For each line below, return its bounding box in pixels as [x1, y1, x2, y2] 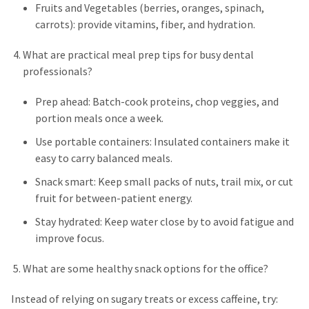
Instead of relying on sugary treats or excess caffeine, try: [11, 291, 278, 306]
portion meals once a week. [35, 110, 163, 126]
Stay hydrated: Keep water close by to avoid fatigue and [35, 214, 294, 229]
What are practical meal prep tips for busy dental [23, 47, 254, 62]
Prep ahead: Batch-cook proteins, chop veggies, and [35, 94, 279, 109]
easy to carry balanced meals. [35, 150, 172, 166]
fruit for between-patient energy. [35, 190, 192, 206]
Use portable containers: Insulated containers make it [35, 134, 290, 149]
